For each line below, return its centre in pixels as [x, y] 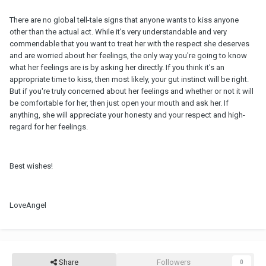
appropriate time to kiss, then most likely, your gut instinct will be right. [129, 80]
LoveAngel [28, 205]
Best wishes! [31, 166]
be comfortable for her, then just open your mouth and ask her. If [119, 103]
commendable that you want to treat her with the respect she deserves [129, 44]
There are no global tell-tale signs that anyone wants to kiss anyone [124, 20]
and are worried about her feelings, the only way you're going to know [128, 56]
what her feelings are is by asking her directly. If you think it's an [117, 68]
